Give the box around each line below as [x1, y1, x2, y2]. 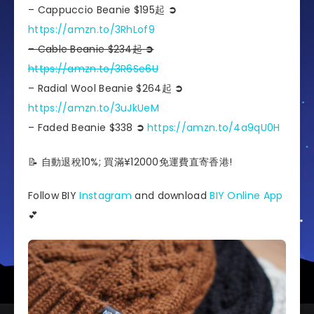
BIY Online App [210, 189, 283, 203]
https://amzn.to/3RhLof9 [28, 22, 155, 36]
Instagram [79, 189, 132, 203]
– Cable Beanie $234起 [28, 41, 146, 56]
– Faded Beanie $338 [28, 120, 136, 135]
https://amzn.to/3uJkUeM [28, 100, 159, 115]
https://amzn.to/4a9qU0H [146, 120, 280, 135]
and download [132, 189, 210, 203]
